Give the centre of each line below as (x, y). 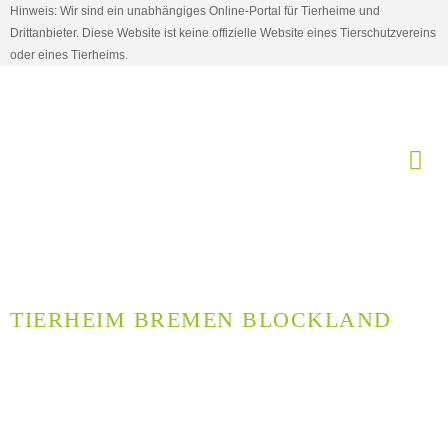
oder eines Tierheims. (69, 55)
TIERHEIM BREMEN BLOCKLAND (201, 319)
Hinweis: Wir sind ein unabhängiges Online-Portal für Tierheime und (195, 11)
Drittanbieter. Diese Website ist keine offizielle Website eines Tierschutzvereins (223, 33)
